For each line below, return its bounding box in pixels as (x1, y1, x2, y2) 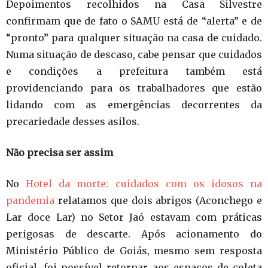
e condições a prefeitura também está (6, 65, 262, 77)
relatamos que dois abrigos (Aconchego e (54, 194, 262, 206)
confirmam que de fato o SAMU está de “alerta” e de (6, 14, 262, 27)
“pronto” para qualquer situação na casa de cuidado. (6, 31, 262, 44)
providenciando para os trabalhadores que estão (6, 81, 262, 94)
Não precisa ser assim (6, 146, 113, 159)
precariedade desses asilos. (6, 115, 139, 127)
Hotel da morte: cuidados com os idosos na (26, 177, 262, 190)
